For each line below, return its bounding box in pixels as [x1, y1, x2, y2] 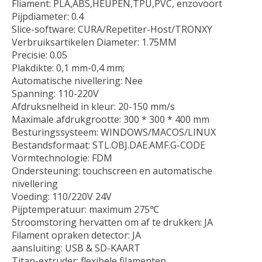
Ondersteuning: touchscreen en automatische [12, 164, 212, 177]
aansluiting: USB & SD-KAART [12, 241, 140, 254]
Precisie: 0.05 [12, 48, 67, 61]
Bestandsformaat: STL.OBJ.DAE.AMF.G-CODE [12, 138, 205, 151]
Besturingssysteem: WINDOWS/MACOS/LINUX [12, 125, 216, 139]
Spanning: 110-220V [12, 87, 99, 100]
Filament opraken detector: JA [12, 228, 141, 242]
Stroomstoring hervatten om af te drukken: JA [12, 215, 213, 229]
